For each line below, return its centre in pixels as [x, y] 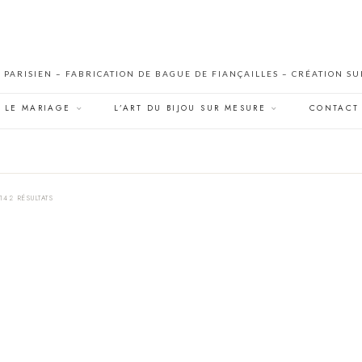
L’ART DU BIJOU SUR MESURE [190, 108]
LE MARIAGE [38, 108]
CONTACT [334, 108]
